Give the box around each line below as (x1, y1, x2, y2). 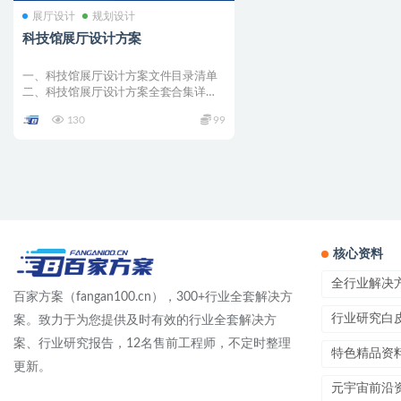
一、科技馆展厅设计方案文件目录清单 (22, 70, 218, 81)
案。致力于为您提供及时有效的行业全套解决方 (13, 314, 277, 328)
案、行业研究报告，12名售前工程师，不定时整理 (13, 337, 291, 351)
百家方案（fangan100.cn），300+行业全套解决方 (13, 291, 293, 304)
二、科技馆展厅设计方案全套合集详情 (22, 86, 218, 98)
